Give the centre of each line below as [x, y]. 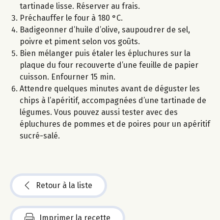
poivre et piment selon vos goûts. [80, 41]
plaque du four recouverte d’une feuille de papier [109, 65]
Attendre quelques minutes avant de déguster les [110, 88]
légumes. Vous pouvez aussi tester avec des [99, 112]
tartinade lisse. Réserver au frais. [80, 6]
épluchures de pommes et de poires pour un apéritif [115, 124]
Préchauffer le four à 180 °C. [71, 18]
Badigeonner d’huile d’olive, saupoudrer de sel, [105, 29]
